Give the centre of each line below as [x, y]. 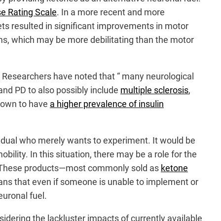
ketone [174, 168]
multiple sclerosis [154, 90]
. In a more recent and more [111, 12]
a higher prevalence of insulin [107, 104]
